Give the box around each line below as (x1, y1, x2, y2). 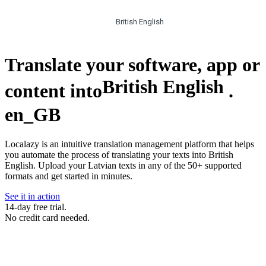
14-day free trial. (5, 202, 66, 213)
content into (5, 80, 102, 102)
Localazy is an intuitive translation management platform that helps (5, 139, 254, 150)
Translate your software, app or (5, 53, 259, 75)
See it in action (5, 191, 60, 202)
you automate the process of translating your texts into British (5, 150, 233, 160)
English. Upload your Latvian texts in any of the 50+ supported (5, 160, 242, 171)
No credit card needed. (5, 213, 90, 223)
